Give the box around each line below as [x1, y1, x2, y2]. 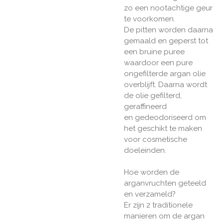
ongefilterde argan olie [124, 69, 206, 79]
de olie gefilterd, [124, 91, 182, 101]
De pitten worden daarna [124, 25, 213, 35]
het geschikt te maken [124, 124, 202, 133]
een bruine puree [124, 47, 185, 57]
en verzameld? [124, 190, 176, 199]
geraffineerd [124, 102, 167, 111]
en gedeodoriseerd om [124, 113, 206, 122]
